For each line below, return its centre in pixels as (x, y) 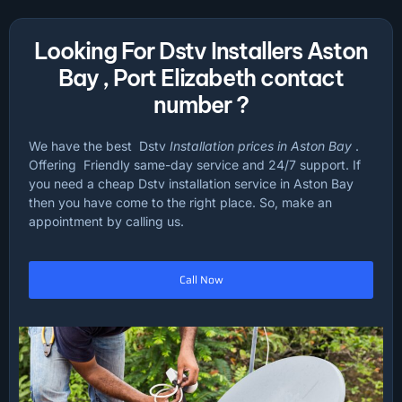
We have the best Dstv (99, 145)
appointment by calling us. (106, 221)
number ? (201, 105)
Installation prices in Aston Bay (262, 145)
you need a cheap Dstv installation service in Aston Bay (191, 183)
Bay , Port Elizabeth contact (201, 78)
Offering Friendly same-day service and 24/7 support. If (195, 164)
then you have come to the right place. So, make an (180, 202)
